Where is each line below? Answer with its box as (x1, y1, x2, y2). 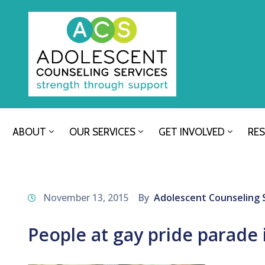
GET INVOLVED (159, 126, 225, 138)
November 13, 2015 (43, 191, 129, 205)
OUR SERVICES (69, 126, 135, 138)
